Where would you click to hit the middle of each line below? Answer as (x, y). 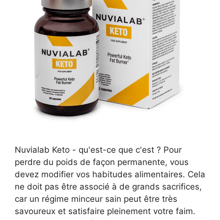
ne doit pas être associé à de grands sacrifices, (108, 186)
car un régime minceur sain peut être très (96, 199)
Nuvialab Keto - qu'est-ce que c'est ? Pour (98, 150)
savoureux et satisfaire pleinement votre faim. (105, 211)
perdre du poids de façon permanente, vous (102, 162)
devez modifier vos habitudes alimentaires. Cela (110, 174)
